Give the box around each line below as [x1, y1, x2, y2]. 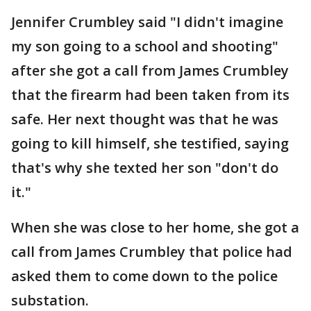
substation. [11, 291, 92, 310]
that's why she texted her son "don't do [11, 158, 278, 177]
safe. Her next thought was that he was [11, 110, 278, 128]
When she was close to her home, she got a [11, 218, 299, 237]
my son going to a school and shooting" [11, 37, 278, 56]
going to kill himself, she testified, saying [11, 134, 289, 153]
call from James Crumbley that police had [11, 242, 292, 261]
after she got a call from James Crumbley [11, 61, 289, 80]
